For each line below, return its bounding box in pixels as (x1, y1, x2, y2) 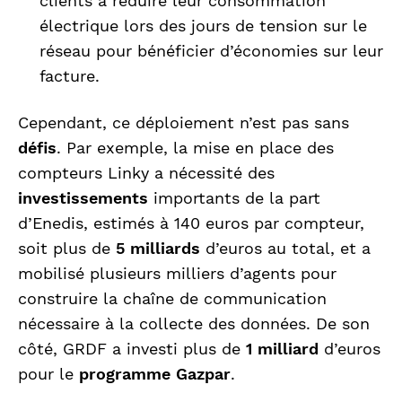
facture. (39, 66, 100, 86)
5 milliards (116, 239, 200, 258)
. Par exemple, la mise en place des (57, 138, 334, 158)
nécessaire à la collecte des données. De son (18, 314, 370, 334)
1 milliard (246, 339, 319, 359)
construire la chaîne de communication (18, 289, 327, 309)
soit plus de (18, 239, 116, 258)
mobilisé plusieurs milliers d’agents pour (18, 264, 336, 284)
